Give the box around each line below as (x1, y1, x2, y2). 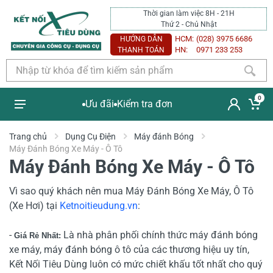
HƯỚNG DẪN (119, 34, 163, 43)
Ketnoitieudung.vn (60, 200, 138, 211)
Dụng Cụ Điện (65, 132, 116, 141)
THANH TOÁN (118, 45, 165, 54)
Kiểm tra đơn (117, 98, 172, 110)
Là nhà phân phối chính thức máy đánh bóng (63, 229, 258, 241)
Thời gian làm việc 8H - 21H (143, 9, 235, 18)
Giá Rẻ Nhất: (14, 231, 63, 240)
